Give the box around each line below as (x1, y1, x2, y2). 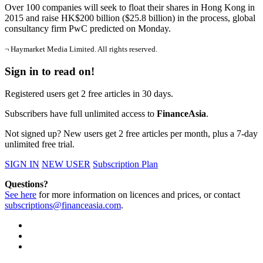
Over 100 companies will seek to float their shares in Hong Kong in (5, 2, 255, 12)
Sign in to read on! (5, 65, 95, 77)
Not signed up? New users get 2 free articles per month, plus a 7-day (5, 129, 258, 139)
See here (5, 190, 36, 200)
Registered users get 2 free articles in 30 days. (5, 89, 173, 99)
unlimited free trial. (5, 139, 75, 150)
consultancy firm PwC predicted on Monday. (5, 23, 171, 33)
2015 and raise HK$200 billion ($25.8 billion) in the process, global (5, 13, 255, 23)
